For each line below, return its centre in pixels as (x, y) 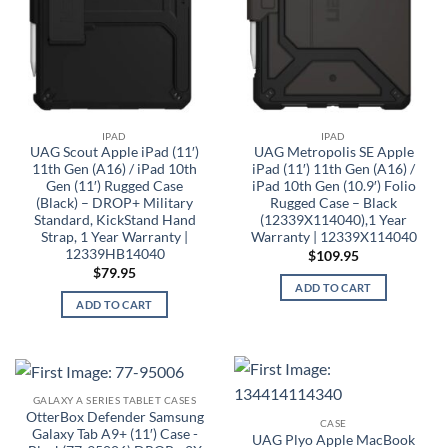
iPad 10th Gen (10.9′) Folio (333, 186)
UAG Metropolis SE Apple (333, 152)
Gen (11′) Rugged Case (114, 186)
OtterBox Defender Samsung (114, 417)
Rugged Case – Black (333, 203)
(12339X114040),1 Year (333, 220)
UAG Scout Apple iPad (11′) (114, 152)
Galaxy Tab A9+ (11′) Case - (114, 434)
